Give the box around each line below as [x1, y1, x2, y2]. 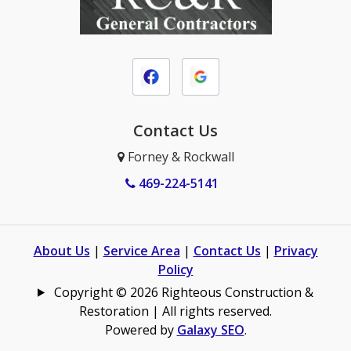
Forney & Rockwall [124, 147, 234, 165]
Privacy [273, 241, 318, 259]
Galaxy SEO [176, 320, 244, 338]
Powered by [104, 320, 177, 338]
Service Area [103, 241, 180, 259]
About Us [33, 241, 90, 259]
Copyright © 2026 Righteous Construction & [50, 283, 313, 301]
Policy [157, 260, 194, 278]
